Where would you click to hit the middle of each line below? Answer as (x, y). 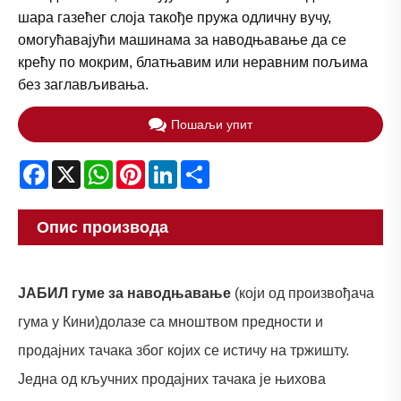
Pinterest (173, 167)
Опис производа (102, 227)
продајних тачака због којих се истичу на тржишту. (183, 350)
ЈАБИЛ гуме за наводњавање (124, 293)
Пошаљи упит (212, 125)
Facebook (80, 167)
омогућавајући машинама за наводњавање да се (182, 40)
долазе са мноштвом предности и (211, 321)
